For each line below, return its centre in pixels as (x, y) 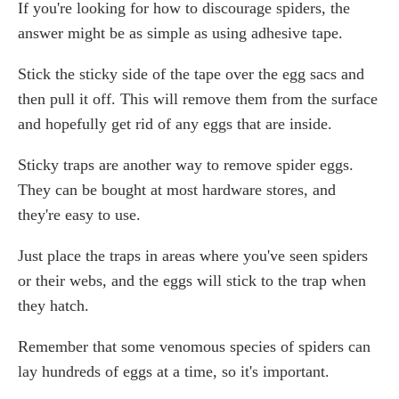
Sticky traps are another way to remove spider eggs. (186, 165)
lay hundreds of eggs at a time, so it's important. (174, 372)
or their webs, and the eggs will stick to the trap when (192, 281)
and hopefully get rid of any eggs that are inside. (175, 124)
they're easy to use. (79, 215)
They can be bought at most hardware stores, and (177, 190)
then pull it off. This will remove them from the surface (198, 99)
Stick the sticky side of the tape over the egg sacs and (191, 74)
